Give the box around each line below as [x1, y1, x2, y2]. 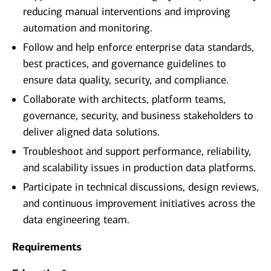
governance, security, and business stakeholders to [23, 109, 253, 123]
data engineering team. [23, 213, 129, 227]
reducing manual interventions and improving [23, 5, 230, 19]
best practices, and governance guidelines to [23, 57, 226, 71]
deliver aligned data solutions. [23, 125, 160, 139]
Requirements [12, 240, 82, 254]
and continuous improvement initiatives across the [23, 197, 255, 211]
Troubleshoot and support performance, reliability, [23, 145, 251, 158]
